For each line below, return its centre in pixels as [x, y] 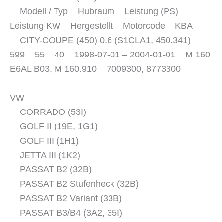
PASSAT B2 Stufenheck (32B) [74, 184]
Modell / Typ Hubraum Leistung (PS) [98, 12]
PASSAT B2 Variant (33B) [66, 198]
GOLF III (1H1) [44, 140]
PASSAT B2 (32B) [51, 169]
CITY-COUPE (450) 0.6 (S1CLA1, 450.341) [104, 40]
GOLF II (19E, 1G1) [54, 126]
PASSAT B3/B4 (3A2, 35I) [66, 212]
